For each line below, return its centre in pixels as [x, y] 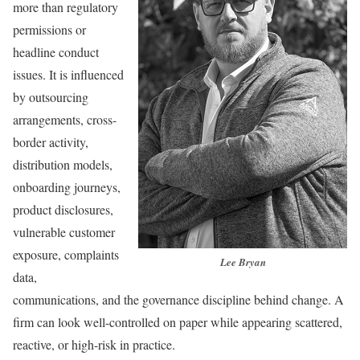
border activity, [51, 141]
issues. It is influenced [68, 74]
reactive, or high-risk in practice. [94, 344]
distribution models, [63, 164]
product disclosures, [63, 209]
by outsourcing [51, 96]
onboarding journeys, [67, 186]
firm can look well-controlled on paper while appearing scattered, [178, 321]
